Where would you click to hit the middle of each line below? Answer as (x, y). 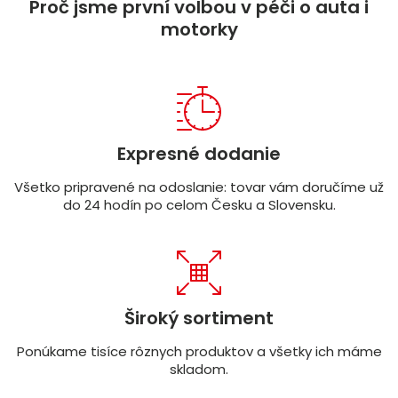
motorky (199, 30)
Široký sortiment (199, 318)
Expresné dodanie (199, 154)
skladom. (199, 370)
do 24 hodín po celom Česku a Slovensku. (199, 205)
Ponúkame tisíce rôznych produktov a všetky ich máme (199, 352)
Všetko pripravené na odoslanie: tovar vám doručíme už (199, 187)
